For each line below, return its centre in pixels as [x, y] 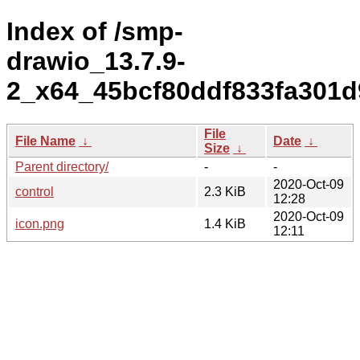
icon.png [40, 223]
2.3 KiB [225, 191]
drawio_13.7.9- [96, 61]
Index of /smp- [95, 32]
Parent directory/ [62, 166]
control [35, 191]
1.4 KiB [225, 223]
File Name [45, 141]
